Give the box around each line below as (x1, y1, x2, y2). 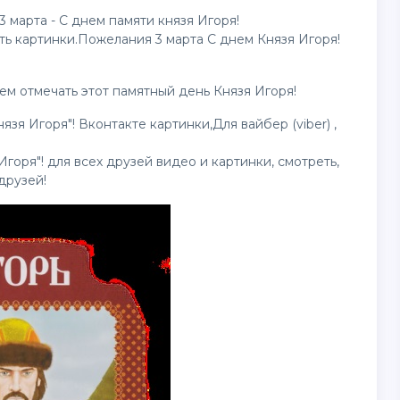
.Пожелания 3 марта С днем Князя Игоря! (75, 31, 340, 47)
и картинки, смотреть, (196, 154, 339, 170)
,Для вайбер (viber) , (210, 116, 337, 132)
